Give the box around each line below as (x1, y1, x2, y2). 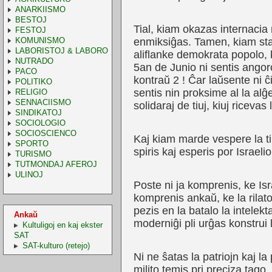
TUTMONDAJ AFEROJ (15, 159, 97, 169)
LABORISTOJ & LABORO (15, 46, 108, 55)
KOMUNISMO (15, 35, 65, 45)
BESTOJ (15, 15, 47, 24)
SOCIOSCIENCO (15, 128, 76, 138)
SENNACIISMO (15, 97, 71, 107)
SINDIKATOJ (15, 107, 62, 117)
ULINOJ (15, 169, 43, 179)
